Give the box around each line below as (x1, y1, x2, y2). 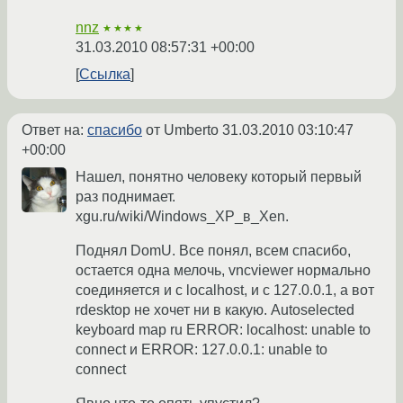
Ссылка (79, 67, 130, 82)
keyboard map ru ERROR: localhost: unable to (76, 322, 371, 337)
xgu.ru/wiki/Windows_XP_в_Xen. (76, 209, 289, 224)
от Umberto (142, 122, 222, 138)
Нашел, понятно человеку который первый (76, 169, 362, 184)
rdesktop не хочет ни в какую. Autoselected (76, 302, 354, 318)
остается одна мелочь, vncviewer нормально (76, 263, 371, 278)
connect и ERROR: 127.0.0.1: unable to (76, 342, 327, 357)
